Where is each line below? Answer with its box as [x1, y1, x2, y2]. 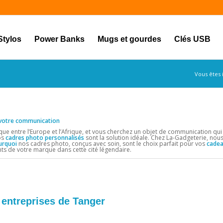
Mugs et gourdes [97, 35, 161, 43]
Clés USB [174, 35, 211, 43]
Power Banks [34, 35, 85, 43]
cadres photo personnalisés [5, 133, 84, 142]
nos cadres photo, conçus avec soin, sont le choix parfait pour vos [17, 139, 207, 148]
